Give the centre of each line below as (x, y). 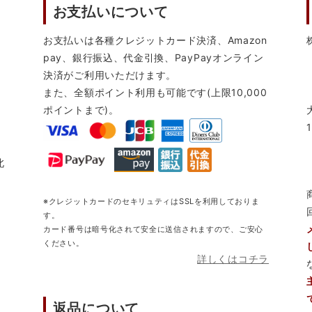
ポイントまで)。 (81, 110)
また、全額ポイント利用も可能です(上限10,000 (155, 93)
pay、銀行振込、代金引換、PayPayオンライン (154, 58)
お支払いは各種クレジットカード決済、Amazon (155, 40)
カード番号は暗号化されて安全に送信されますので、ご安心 (153, 229)
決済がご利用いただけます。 (110, 75)
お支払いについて (110, 12)
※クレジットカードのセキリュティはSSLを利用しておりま (151, 202)
